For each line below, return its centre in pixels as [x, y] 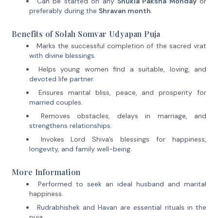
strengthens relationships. [71, 126]
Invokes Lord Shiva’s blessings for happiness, [124, 139]
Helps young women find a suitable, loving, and [123, 69]
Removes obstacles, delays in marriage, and [124, 116]
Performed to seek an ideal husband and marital [122, 184]
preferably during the [64, 11]
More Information [46, 172]
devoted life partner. [62, 79]
